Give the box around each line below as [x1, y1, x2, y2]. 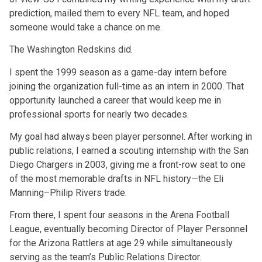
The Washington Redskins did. [9, 44, 133, 56]
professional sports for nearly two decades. [9, 108, 189, 120]
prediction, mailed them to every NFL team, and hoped [9, 7, 229, 19]
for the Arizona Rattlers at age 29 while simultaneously [9, 237, 233, 249]
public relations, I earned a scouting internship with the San [9, 144, 249, 156]
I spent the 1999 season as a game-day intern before [9, 66, 227, 78]
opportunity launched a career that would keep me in [9, 94, 221, 106]
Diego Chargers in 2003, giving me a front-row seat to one [9, 158, 246, 170]
